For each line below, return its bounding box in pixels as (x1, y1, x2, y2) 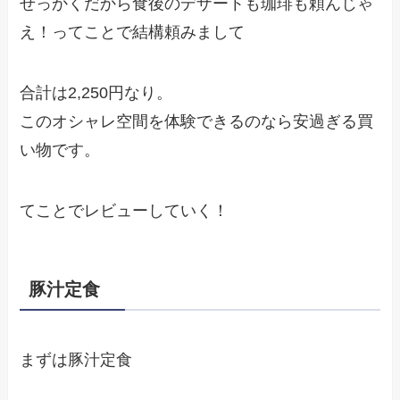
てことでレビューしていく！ (20, 201, 229, 220)
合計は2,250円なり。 (20, 83, 173, 102)
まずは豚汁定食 (20, 351, 133, 370)
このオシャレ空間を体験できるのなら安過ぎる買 (20, 112, 374, 130)
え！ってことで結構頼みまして (20, 23, 246, 42)
